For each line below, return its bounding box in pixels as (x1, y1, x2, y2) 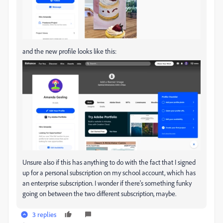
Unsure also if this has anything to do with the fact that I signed (22, 158, 196, 167)
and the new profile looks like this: (22, 47, 116, 55)
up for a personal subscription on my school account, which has (22, 168, 196, 177)
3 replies (32, 210, 56, 219)
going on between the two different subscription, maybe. (22, 189, 176, 198)
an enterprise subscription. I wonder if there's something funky (22, 179, 192, 188)
